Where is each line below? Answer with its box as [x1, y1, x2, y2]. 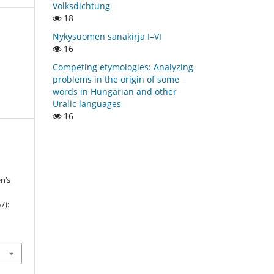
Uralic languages [53, 97, 121, 109]
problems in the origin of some [53, 73, 179, 85]
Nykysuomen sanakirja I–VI [53, 30, 161, 42]
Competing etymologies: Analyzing [53, 61, 193, 73]
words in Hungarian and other [53, 85, 177, 97]
